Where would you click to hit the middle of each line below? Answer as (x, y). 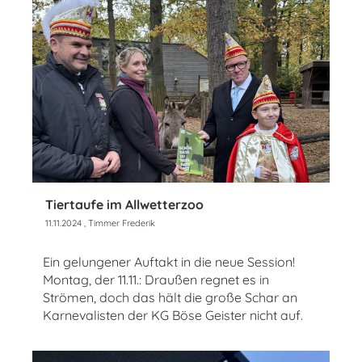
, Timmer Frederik (118, 223)
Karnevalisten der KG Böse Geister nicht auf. (173, 315)
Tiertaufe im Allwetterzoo (124, 204)
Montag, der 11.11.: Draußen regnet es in (156, 279)
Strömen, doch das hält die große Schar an (170, 297)
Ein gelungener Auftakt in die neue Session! (169, 261)
